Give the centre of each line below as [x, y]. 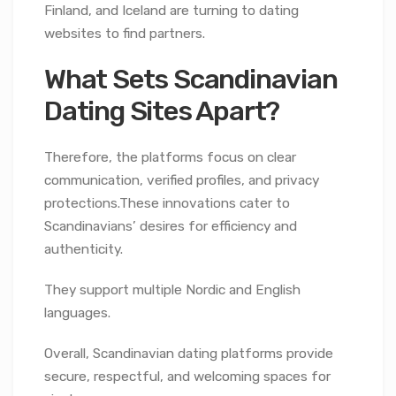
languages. [77, 312]
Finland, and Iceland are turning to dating [171, 11]
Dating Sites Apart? [162, 110]
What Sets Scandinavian [191, 79]
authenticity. [84, 249]
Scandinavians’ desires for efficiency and [171, 226]
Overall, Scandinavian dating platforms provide [189, 353]
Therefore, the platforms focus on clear [170, 157]
